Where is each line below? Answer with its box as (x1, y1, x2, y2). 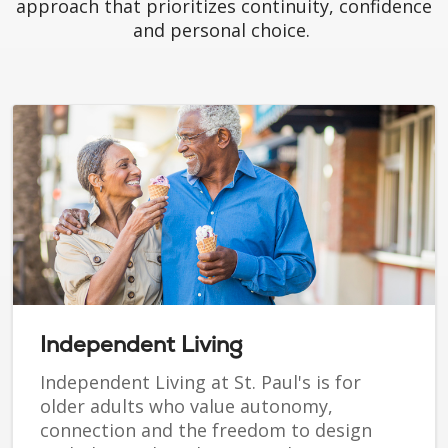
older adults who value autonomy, (40, 394, 333, 419)
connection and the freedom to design (40, 418, 372, 443)
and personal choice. (133, 18, 315, 43)
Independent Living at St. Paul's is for (40, 370, 361, 395)
